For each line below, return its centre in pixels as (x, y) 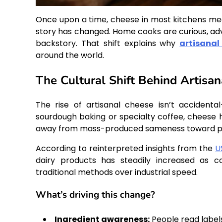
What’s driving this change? (95, 194)
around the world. (70, 55)
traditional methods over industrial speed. (117, 172)
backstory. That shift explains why (108, 44)
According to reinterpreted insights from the (125, 149)
